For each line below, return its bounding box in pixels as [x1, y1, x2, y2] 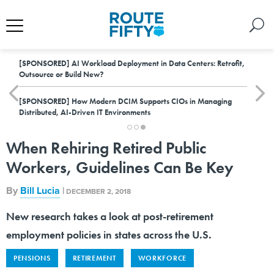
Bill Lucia [20, 183, 60, 198]
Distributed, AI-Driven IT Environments [19, 107, 150, 117]
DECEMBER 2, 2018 [66, 186, 131, 196]
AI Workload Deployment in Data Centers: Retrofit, [70, 58, 245, 68]
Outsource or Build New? [19, 69, 103, 80]
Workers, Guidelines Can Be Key [6, 157, 234, 178]
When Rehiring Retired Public [6, 137, 206, 158]
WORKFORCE [138, 253, 187, 263]
